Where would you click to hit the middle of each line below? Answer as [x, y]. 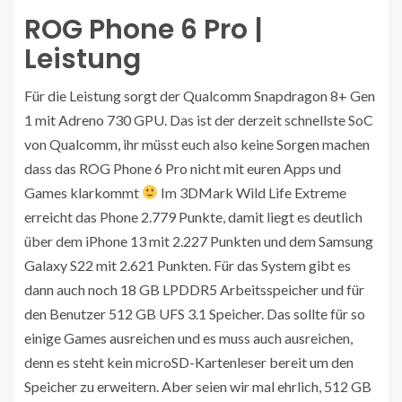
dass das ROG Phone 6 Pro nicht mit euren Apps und [183, 168]
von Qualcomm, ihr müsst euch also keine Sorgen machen [197, 144]
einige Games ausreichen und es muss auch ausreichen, [188, 337]
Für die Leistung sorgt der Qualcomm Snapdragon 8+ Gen [200, 95]
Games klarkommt [83, 192]
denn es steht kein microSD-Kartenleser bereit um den [189, 362]
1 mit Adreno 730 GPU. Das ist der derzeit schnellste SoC [199, 119]
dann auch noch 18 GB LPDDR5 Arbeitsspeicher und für [194, 289]
